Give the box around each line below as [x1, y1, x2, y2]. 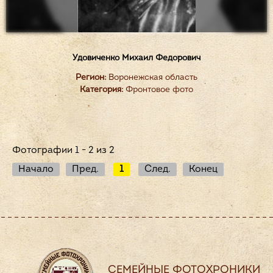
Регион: [76, 73, 106, 82]
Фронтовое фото [123, 85, 193, 94]
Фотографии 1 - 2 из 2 [12, 146, 115, 155]
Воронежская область [106, 73, 197, 82]
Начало [18, 165, 54, 174]
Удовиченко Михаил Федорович [73, 54, 200, 63]
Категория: [80, 85, 123, 94]
